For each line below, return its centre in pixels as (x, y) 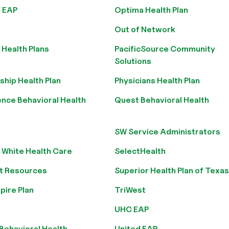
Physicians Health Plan (157, 81)
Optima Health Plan (151, 10)
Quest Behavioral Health (162, 100)
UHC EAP (132, 209)
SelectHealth (140, 151)
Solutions (133, 61)
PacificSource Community (165, 49)
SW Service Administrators (167, 132)
